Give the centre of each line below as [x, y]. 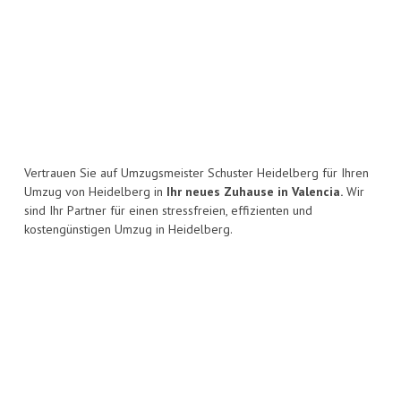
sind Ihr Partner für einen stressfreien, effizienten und [168, 211]
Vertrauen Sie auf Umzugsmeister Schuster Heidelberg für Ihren [196, 173]
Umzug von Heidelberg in [95, 192]
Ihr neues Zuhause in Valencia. [255, 192]
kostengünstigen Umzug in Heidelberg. [128, 230]
